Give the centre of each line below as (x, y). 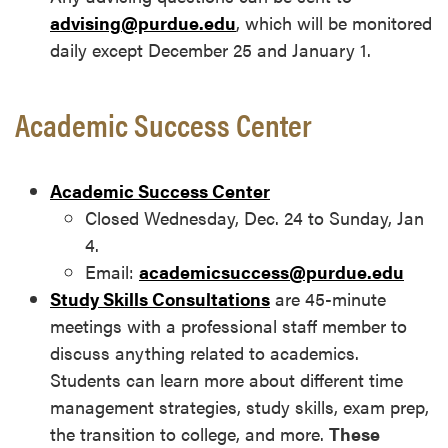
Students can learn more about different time (226, 380)
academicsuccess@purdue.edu (271, 272)
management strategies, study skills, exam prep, (239, 407)
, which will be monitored (334, 23)
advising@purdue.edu (143, 23)
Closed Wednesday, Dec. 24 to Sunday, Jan (254, 218)
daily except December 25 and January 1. (210, 50)
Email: (112, 272)
